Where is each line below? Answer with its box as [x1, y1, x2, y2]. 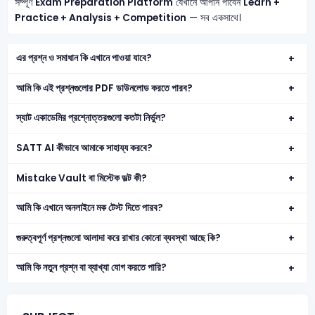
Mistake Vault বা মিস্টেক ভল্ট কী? [16, 171, 148, 185]
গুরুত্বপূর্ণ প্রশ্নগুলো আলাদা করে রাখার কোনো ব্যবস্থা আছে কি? [16, 231, 221, 245]
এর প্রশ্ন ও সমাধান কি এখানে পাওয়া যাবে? [16, 51, 153, 65]
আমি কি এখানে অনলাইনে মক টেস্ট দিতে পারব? [16, 201, 164, 215]
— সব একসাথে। [186, 11, 241, 25]
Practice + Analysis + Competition [14, 11, 186, 25]
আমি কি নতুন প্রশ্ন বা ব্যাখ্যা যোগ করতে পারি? [16, 261, 167, 275]
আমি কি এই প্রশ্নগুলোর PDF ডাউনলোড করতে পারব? [16, 81, 193, 95]
